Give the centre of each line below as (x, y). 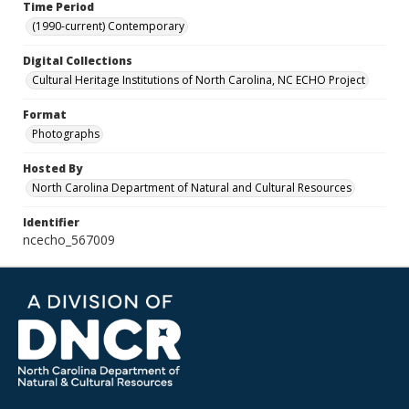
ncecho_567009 (69, 240)
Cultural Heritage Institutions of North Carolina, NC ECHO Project (199, 80)
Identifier (51, 222)
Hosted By (52, 168)
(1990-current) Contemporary (108, 26)
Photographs (66, 134)
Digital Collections (78, 61)
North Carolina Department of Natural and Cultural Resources (192, 188)
